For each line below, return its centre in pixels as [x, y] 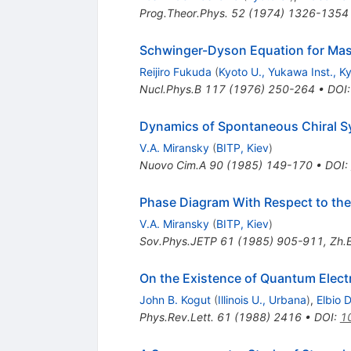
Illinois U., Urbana [262, 300]
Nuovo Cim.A [172, 165]
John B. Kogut [175, 300]
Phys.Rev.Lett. [176, 317]
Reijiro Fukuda [175, 72]
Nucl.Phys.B [170, 89]
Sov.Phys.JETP [178, 241]
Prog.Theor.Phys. [183, 13]
